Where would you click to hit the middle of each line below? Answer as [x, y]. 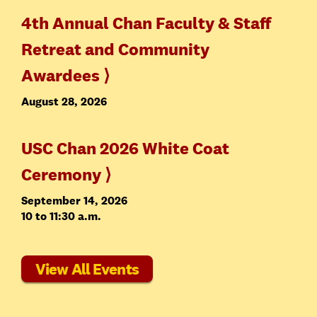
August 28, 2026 [64, 101]
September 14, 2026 [74, 200]
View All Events [87, 269]
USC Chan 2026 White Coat [125, 148]
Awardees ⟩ [65, 75]
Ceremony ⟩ [66, 174]
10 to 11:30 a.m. [61, 216]
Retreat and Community [115, 49]
